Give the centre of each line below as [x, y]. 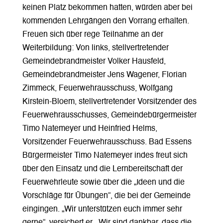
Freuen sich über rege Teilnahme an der [93, 35]
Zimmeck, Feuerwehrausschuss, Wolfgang [97, 88]
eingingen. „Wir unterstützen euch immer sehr [102, 209]
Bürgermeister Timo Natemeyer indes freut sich [105, 156]
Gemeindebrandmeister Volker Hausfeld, [94, 61]
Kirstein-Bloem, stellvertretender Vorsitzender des [109, 102]
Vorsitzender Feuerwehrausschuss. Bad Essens [107, 142]
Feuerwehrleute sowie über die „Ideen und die [103, 182]
